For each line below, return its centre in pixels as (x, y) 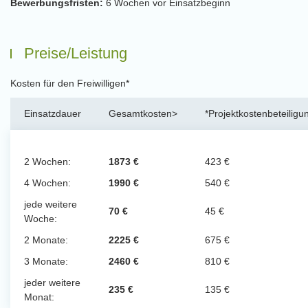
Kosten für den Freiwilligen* (70, 83)
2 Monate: (46, 240)
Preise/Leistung (76, 53)
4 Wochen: (47, 183)
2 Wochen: (47, 162)
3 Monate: (46, 261)
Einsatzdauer (53, 113)
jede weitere (51, 204)
